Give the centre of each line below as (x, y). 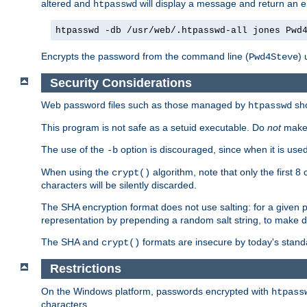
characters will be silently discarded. (119, 185)
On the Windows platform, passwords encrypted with (156, 291)
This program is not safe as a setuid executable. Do (154, 128)
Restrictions (85, 269)
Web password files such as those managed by (145, 105)
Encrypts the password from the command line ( (145, 56)
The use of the (74, 150)
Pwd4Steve (273, 57)
